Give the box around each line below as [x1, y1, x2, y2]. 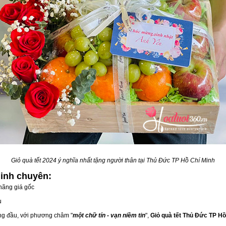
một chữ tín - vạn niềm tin [73, 212, 145, 219]
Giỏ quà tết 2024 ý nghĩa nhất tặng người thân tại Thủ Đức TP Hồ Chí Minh [11, 157, 215, 164]
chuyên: [17, 171, 51, 181]
